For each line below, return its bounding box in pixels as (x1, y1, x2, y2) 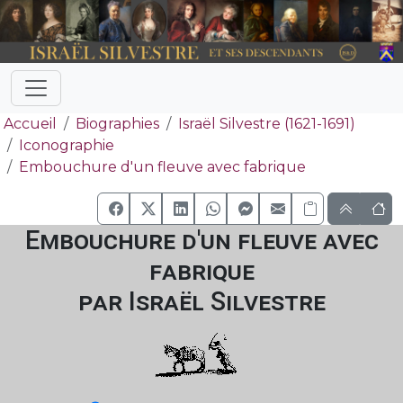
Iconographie (19, 137, 114, 154)
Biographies (76, 115, 159, 132)
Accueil (4, 115, 57, 132)
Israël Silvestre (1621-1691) (178, 115, 355, 132)
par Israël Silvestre (77, 286, 326, 317)
